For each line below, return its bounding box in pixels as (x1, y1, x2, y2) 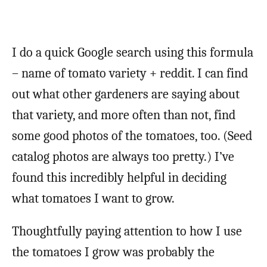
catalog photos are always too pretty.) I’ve (12, 148, 234, 164)
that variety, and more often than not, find (12, 107, 235, 123)
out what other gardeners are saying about (12, 86, 240, 102)
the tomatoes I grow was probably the (12, 244, 215, 260)
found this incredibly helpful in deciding (12, 169, 226, 185)
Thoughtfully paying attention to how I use (12, 223, 242, 239)
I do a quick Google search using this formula (12, 44, 253, 60)
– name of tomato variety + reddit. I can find (12, 65, 248, 81)
